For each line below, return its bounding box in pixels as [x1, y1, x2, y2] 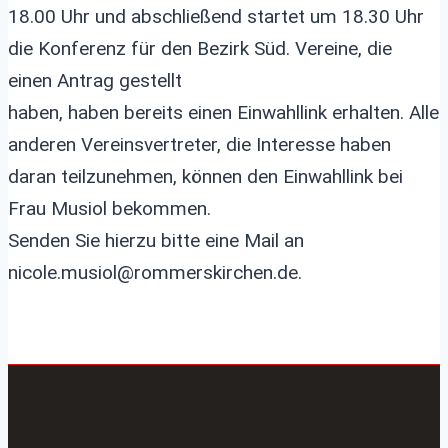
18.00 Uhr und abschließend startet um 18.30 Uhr [8, 5, 424, 28]
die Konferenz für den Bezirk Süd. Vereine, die [8, 37, 392, 60]
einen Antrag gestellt [8, 69, 182, 92]
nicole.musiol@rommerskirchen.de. [8, 261, 302, 284]
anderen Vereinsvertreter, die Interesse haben [8, 133, 391, 156]
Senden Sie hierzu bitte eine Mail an [8, 229, 304, 252]
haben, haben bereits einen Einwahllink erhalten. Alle [8, 101, 439, 124]
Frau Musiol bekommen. [8, 197, 211, 220]
